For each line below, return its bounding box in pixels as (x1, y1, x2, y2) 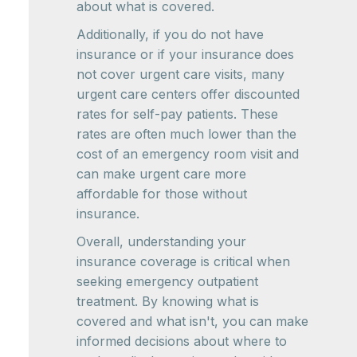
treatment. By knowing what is (76, 293, 259, 310)
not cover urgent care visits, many (76, 66, 284, 83)
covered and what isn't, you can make (76, 313, 308, 330)
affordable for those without (76, 186, 247, 202)
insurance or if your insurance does (76, 46, 294, 63)
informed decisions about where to (76, 333, 287, 350)
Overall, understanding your (76, 233, 246, 250)
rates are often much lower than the (76, 126, 296, 143)
